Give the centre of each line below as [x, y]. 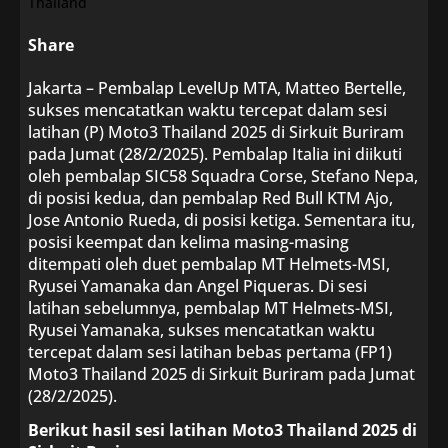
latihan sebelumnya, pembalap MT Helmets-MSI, [210, 308]
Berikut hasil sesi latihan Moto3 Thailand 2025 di [222, 430]
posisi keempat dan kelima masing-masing [188, 242]
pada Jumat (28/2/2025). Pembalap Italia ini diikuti [215, 154]
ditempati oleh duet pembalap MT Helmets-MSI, [209, 264]
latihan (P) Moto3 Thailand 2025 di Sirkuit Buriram [216, 132]
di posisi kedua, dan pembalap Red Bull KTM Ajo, [210, 198]
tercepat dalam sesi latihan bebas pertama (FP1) [210, 352]
